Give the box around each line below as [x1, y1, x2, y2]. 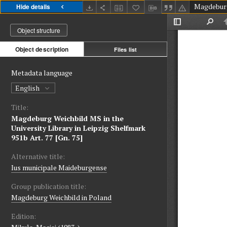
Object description [15, 45, 69, 54]
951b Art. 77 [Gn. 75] [11, 133, 83, 143]
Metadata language [11, 68, 72, 78]
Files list [113, 45, 137, 53]
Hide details [16, 2, 50, 12]
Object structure [17, 26, 60, 35]
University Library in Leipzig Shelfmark [11, 123, 145, 133]
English [15, 83, 42, 93]
